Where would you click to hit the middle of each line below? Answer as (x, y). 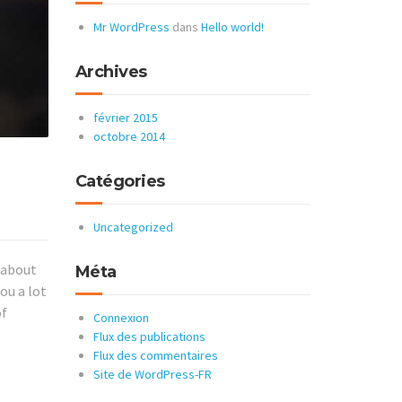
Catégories (120, 181)
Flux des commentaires (155, 355)
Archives (111, 72)
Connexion (121, 318)
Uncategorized (133, 227)
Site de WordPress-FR (152, 374)
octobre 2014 (129, 136)
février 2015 (125, 118)
